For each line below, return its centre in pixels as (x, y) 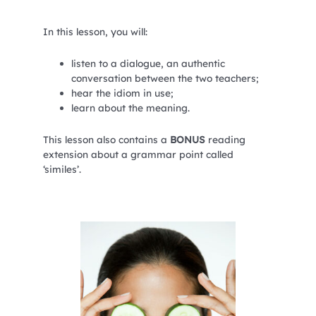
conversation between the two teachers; (165, 78)
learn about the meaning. (130, 108)
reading (225, 140)
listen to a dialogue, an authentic (148, 63)
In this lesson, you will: (95, 32)
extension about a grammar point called (138, 154)
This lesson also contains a (106, 140)
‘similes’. (62, 169)
